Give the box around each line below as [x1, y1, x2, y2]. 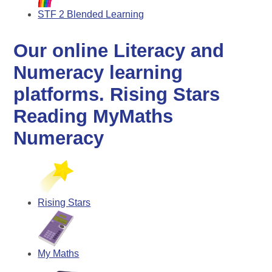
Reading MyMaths [13, 106, 174, 127]
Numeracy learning [13, 62, 183, 84]
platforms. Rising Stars [13, 84, 220, 106]
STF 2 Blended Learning [38, 8, 144, 19]
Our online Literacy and [13, 40, 225, 62]
